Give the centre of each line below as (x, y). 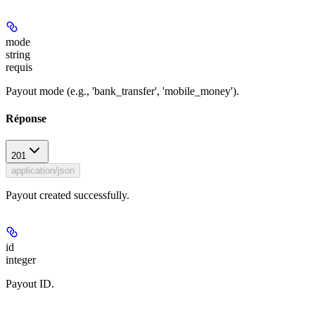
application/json (43, 171)
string (18, 54)
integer (21, 260)
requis (19, 67)
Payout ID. (30, 284)
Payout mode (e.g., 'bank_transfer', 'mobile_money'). (122, 91)
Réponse (26, 118)
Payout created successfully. (67, 195)
